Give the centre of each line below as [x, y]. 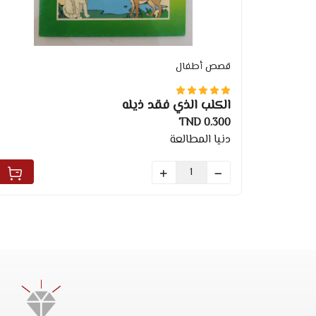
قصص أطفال [203, 67]
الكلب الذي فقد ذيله [176, 106]
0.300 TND [217, 123]
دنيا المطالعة [200, 140]
